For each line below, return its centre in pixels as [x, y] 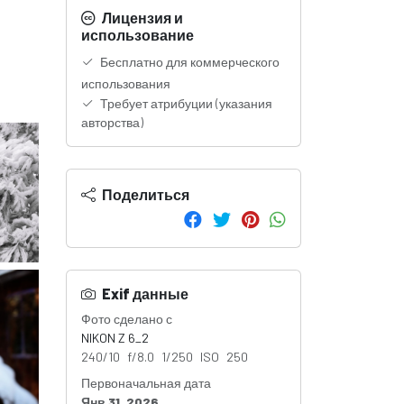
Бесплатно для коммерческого [188, 62]
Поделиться [144, 194]
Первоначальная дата [146, 383]
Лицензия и [141, 18]
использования [126, 83]
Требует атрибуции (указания [185, 103]
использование [138, 35]
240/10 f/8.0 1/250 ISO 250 [165, 357]
